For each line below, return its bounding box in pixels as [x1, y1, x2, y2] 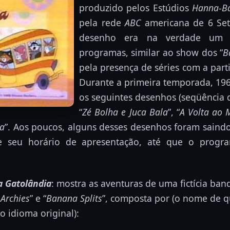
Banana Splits [46, 191, 102, 204]
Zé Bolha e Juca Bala [82, 105, 168, 118]
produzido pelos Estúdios [79, 1, 193, 14]
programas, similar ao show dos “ [79, 46, 223, 59]
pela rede [79, 16, 125, 29]
